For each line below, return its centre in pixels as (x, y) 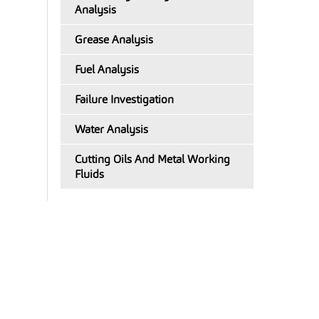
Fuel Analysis (107, 69)
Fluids (89, 174)
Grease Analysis (114, 40)
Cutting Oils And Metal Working (152, 159)
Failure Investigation (124, 99)
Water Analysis (111, 129)
